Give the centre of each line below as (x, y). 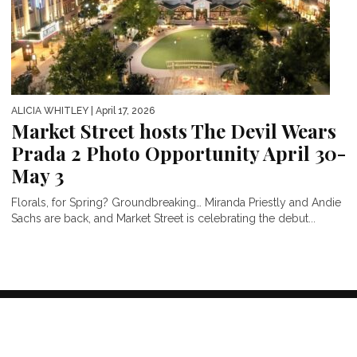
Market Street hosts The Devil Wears (174, 130)
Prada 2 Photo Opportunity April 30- (178, 153)
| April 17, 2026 (122, 110)
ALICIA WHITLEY (50, 110)
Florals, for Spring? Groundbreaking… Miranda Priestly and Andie (176, 202)
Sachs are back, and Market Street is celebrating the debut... (163, 218)
